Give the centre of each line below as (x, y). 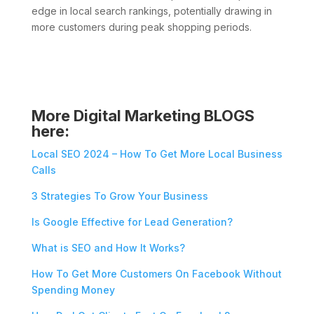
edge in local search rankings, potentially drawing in (151, 11)
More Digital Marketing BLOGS (143, 115)
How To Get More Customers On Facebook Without (156, 273)
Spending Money (73, 289)
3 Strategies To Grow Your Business (120, 196)
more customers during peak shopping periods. (141, 27)
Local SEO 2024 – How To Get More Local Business (157, 153)
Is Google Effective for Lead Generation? (132, 221)
